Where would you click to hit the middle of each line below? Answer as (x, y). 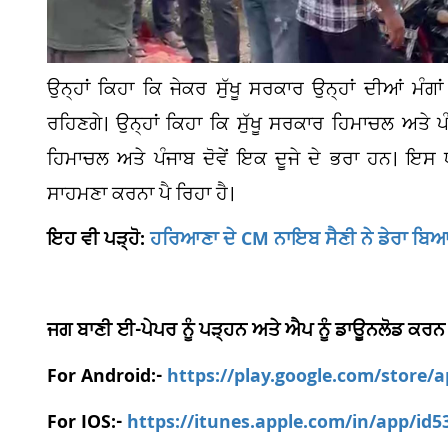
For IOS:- (87, 425)
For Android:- (107, 379)
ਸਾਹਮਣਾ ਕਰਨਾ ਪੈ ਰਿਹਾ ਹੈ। (140, 195)
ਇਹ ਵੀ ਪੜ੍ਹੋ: (98, 242)
